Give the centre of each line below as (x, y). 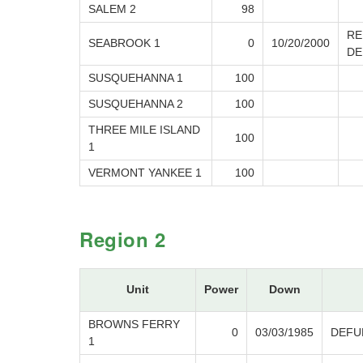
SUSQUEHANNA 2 (136, 104)
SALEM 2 (112, 9)
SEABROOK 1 (124, 43)
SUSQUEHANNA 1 (136, 78)
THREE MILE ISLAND (144, 130)
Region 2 (123, 239)
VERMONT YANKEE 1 (145, 173)
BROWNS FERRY (134, 325)
